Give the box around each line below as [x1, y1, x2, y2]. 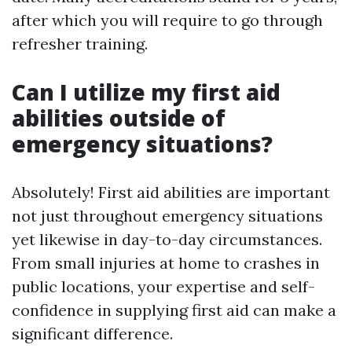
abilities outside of [12, 102, 225, 133]
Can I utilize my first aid [12, 76, 280, 107]
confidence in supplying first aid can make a [12, 299, 336, 320]
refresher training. [12, 33, 148, 53]
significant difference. [12, 323, 173, 343]
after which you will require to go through [12, 9, 323, 30]
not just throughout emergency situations [12, 205, 323, 225]
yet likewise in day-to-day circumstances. [12, 229, 322, 249]
